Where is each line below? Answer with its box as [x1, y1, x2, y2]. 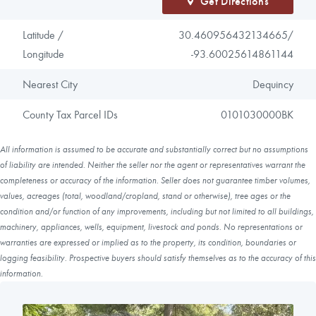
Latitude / [23, 28, 64, 42]
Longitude [23, 47, 65, 61]
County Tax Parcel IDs [23, 108, 119, 122]
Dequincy [252, 78, 293, 92]
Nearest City [23, 78, 78, 92]
